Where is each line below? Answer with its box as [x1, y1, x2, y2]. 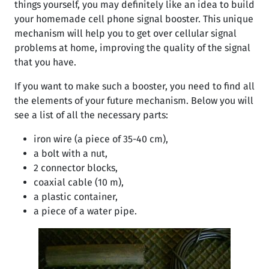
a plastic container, [34, 191, 118, 202]
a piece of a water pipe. [34, 205, 137, 217]
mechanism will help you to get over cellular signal [14, 28, 237, 39]
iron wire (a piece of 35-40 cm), [34, 133, 168, 145]
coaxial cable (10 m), [34, 177, 124, 188]
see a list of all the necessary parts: [14, 109, 168, 121]
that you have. [14, 56, 76, 68]
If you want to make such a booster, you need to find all [14, 80, 255, 92]
